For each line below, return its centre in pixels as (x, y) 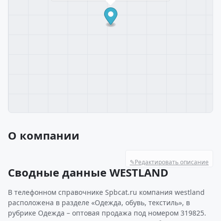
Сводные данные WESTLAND (88, 172)
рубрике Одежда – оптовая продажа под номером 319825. (107, 213)
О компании (44, 135)
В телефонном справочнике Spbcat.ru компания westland (106, 192)
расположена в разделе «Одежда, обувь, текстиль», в (99, 203)
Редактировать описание (172, 162)
